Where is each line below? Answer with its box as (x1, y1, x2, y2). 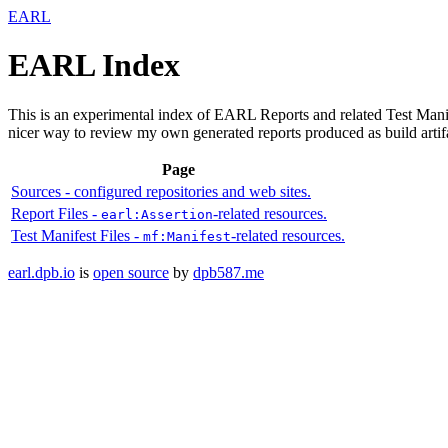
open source (93, 263, 169, 281)
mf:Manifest (143, 228, 231, 244)
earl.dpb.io (8, 263, 75, 281)
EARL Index (8, 47, 180, 84)
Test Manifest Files (11, 226, 130, 244)
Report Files (11, 204, 88, 222)
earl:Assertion (101, 206, 213, 222)
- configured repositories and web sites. (65, 182, 311, 200)
